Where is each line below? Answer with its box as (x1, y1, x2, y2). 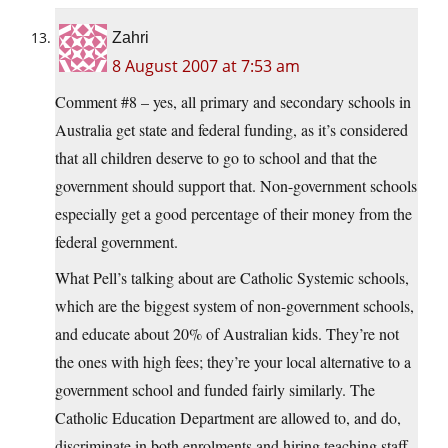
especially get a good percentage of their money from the (55, 203, 412, 225)
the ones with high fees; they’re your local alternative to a (55, 351, 411, 373)
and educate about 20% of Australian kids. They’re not (55, 323, 399, 345)
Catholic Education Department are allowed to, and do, (55, 407, 401, 429)
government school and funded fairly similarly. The (55, 379, 375, 401)
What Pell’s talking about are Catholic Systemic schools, (55, 267, 409, 289)
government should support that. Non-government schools (55, 175, 417, 197)
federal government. (55, 231, 178, 253)
